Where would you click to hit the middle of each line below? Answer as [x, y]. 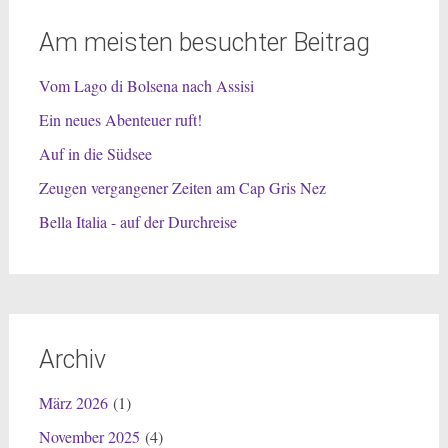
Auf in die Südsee [95, 153]
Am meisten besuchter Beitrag [204, 42]
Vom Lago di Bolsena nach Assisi [146, 85]
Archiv [72, 359]
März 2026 [73, 402]
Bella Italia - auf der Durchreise [137, 221]
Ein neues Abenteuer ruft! [120, 119]
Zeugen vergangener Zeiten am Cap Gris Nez [182, 187]
